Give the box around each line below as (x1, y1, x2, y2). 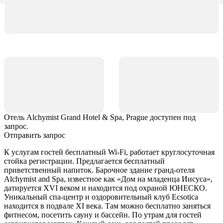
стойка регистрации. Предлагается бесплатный (4, 156, 165, 165)
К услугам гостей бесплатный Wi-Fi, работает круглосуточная (4, 147, 215, 156)
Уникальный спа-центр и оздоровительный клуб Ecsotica (4, 192, 198, 201)
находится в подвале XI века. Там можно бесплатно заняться (4, 201, 211, 210)
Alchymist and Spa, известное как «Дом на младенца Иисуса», (4, 174, 213, 183)
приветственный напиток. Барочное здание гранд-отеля (4, 165, 195, 174)
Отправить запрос (4, 130, 65, 139)
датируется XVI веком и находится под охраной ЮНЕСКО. (4, 183, 207, 192)
